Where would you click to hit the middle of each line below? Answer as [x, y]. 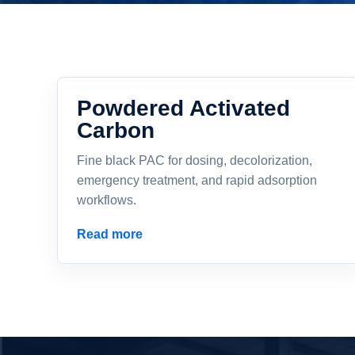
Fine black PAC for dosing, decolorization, [195, 160]
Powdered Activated [183, 108]
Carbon [116, 130]
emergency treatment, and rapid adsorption [197, 180]
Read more [110, 234]
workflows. [107, 200]
